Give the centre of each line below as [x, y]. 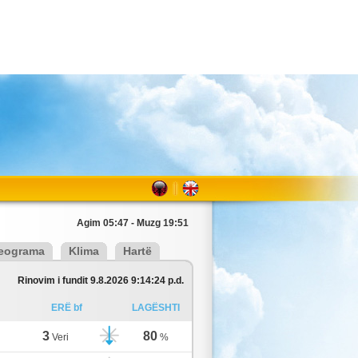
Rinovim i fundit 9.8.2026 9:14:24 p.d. [101, 280]
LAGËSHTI [156, 308]
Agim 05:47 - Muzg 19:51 [133, 223]
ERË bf [66, 308]
